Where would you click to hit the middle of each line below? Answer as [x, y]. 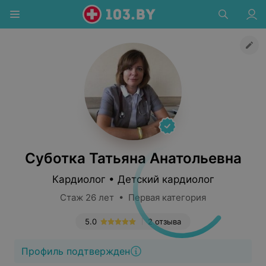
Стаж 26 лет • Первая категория [133, 197]
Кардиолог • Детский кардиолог [133, 179]
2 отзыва [164, 221]
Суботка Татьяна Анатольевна [133, 158]
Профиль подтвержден [76, 251]
